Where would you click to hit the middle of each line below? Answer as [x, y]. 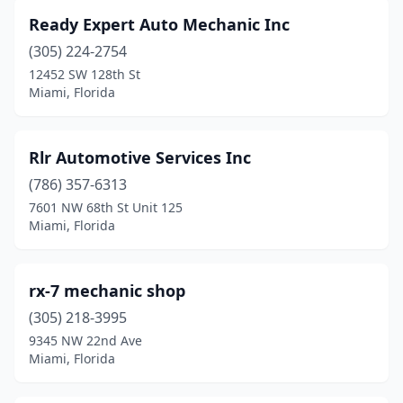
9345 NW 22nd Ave [85, 340]
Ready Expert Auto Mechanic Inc [159, 24]
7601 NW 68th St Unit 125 [106, 207]
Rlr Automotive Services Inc [140, 157]
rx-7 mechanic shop [107, 291]
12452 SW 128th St [85, 74]
